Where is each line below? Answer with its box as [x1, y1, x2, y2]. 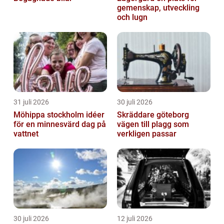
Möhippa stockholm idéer [13, 110, 86, 120]
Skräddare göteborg [117, 110, 189, 120]
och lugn [117, 12, 147, 22]
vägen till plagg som [117, 119, 189, 129]
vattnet [13, 129, 38, 139]
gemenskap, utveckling [117, 3, 199, 13]
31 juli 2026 [13, 98, 49, 106]
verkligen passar [117, 129, 176, 139]
